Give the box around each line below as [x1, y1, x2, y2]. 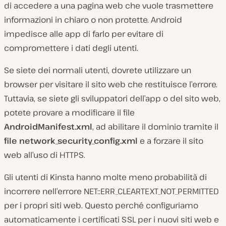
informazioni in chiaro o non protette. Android [4, 14, 182, 26]
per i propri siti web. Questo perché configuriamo [4, 200, 198, 211]
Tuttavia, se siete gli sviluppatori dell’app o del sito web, [4, 93, 220, 104]
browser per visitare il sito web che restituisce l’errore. [4, 79, 217, 90]
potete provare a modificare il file [4, 107, 135, 119]
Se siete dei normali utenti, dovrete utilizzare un [4, 65, 191, 76]
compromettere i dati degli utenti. [4, 42, 138, 54]
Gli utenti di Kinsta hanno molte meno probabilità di [4, 172, 207, 183]
